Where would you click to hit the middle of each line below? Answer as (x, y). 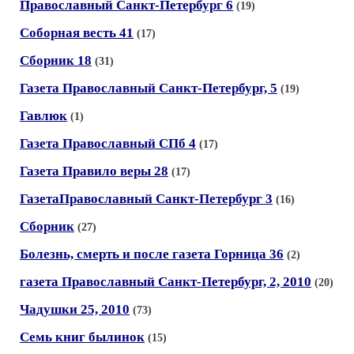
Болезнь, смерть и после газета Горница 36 (152, 254)
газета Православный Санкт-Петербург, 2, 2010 (166, 282)
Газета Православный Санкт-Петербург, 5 (149, 88)
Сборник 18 (56, 60)
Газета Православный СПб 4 (108, 143)
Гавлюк (43, 116)
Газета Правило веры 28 (94, 171)
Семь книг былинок (82, 337)
